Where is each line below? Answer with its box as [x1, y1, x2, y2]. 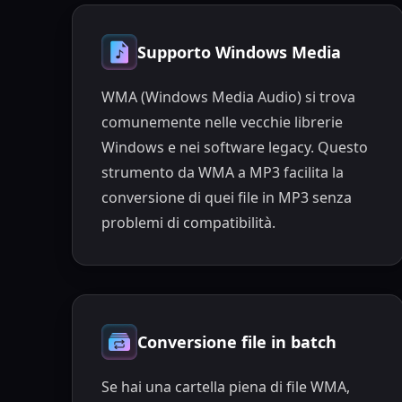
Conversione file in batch [136, 330, 336, 353]
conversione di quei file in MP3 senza [100, 188, 352, 208]
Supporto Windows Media [136, 41, 341, 64]
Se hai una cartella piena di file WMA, [100, 376, 350, 397]
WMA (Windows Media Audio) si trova [100, 87, 355, 108]
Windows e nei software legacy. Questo [100, 137, 368, 158]
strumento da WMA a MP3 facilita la [100, 162, 344, 183]
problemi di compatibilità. [100, 213, 275, 233]
